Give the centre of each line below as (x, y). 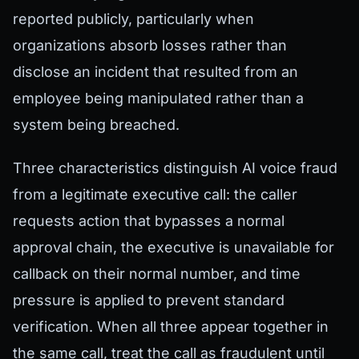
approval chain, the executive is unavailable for (173, 248)
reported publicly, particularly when (133, 18)
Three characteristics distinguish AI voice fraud (175, 168)
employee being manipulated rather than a (158, 98)
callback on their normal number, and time (157, 274)
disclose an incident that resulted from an (155, 71)
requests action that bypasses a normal (149, 221)
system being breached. (96, 124)
